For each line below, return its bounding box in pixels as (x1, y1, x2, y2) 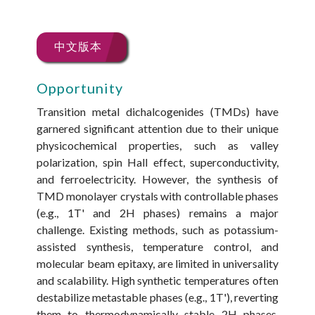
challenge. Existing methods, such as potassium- (37, 223, 278, 237)
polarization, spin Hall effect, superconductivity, (37, 155, 278, 169)
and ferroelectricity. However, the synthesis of (37, 172, 278, 186)
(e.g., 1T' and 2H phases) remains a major (37, 206, 278, 220)
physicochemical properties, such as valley (37, 139, 278, 153)
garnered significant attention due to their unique (37, 122, 278, 136)
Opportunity (37, 79, 130, 97)
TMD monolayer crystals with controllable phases (37, 189, 278, 203)
